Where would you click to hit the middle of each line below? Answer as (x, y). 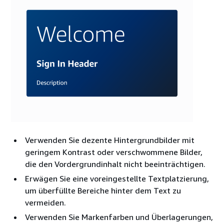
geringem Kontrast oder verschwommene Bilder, (114, 152)
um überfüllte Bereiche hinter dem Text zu (103, 191)
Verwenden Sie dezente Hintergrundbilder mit (110, 140)
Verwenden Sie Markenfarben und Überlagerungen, (119, 217)
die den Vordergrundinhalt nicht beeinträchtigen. (115, 164)
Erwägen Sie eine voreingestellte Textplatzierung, (117, 179)
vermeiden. (45, 203)
